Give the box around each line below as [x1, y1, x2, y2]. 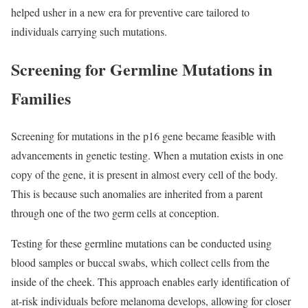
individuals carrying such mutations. [11, 23, 167, 38]
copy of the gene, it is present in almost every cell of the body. [11, 166, 278, 181]
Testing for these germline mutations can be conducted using [11, 235, 272, 250]
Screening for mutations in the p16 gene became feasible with [11, 128, 276, 143]
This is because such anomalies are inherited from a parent [11, 186, 263, 201]
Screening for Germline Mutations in [11, 56, 272, 81]
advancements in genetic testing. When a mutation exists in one [11, 147, 283, 162]
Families [11, 85, 71, 110]
